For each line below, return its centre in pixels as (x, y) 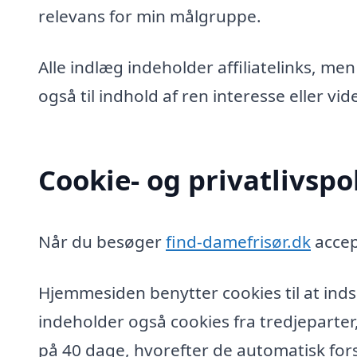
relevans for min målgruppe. (150, 16)
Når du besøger (102, 242)
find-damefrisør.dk (238, 242)
